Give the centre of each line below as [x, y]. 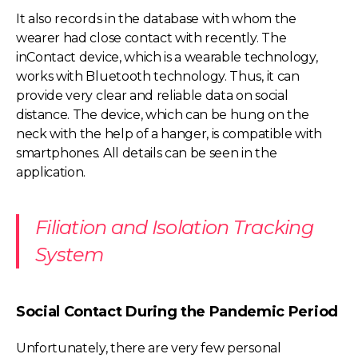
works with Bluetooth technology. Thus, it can [158, 76]
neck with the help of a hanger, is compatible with [169, 134]
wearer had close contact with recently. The [151, 38]
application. [51, 172]
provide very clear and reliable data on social [152, 95]
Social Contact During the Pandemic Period [177, 312]
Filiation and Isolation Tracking [174, 227]
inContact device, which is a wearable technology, [167, 57]
